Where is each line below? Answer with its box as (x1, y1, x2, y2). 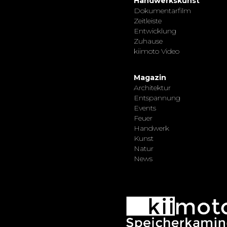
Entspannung (134, 93, 180, 103)
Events (134, 103, 156, 113)
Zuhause (134, 36, 163, 46)
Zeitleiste (134, 16, 162, 26)
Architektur (134, 83, 171, 93)
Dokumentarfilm (134, 6, 191, 16)
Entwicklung (134, 26, 176, 36)
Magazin (134, 73, 166, 83)
